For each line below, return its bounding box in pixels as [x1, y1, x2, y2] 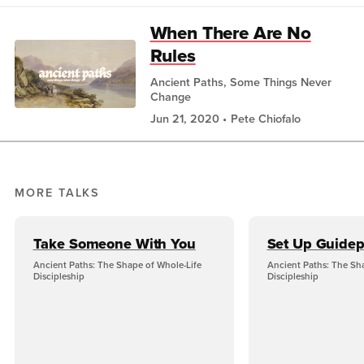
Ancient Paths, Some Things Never [149, 73, 331, 92]
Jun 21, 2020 [149, 109, 219, 128]
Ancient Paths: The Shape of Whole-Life [32, 258, 201, 272]
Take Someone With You [32, 232, 196, 254]
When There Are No [149, 19, 311, 47]
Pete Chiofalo [230, 109, 301, 128]
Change [149, 88, 191, 106]
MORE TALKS [15, 183, 101, 201]
